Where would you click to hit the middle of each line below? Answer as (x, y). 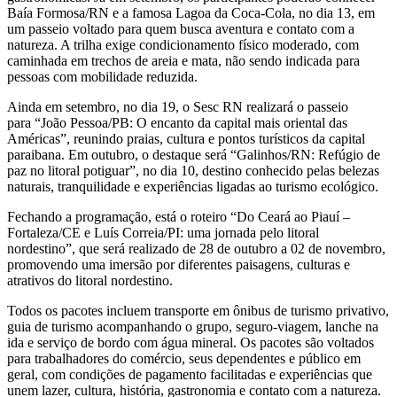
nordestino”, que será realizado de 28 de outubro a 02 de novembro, (196, 249)
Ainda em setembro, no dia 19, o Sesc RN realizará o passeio (178, 107)
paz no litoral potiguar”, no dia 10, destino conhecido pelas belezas (193, 171)
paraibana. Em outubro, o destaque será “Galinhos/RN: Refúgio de (194, 155)
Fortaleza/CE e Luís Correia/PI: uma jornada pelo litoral (163, 233)
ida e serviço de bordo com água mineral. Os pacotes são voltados (191, 343)
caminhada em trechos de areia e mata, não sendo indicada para (183, 61)
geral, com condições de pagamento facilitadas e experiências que (190, 375)
